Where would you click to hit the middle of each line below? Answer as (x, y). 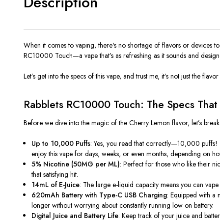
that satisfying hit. (55, 174)
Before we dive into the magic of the (76, 123)
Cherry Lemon (150, 123)
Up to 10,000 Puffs (61, 143)
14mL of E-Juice (56, 184)
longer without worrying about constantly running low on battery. (123, 205)
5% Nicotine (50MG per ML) (76, 164)
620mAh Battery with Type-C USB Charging (99, 195)
